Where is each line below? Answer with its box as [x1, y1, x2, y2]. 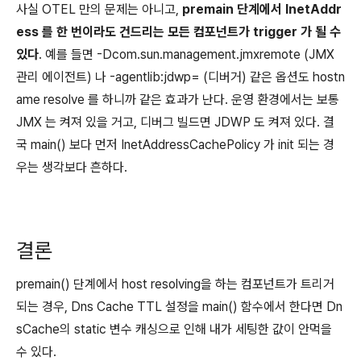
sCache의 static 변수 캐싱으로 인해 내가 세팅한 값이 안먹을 [16, 321, 332, 337]
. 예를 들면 [39, 46, 97, 62]
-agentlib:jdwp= [110, 68, 200, 85]
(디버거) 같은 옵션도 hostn [200, 68, 345, 85]
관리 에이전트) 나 [16, 68, 110, 85]
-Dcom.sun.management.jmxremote [97, 46, 301, 62]
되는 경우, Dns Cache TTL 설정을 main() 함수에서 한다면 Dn [16, 298, 342, 314]
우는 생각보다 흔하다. [16, 159, 127, 175]
